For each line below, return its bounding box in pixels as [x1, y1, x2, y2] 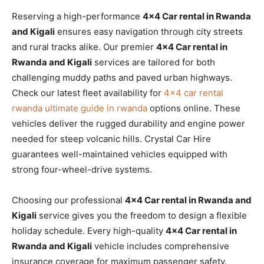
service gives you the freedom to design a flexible [37, 209, 247, 221]
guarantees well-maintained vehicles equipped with [12, 148, 227, 160]
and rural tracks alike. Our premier [12, 41, 156, 52]
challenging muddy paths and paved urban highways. [12, 71, 232, 83]
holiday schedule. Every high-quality [12, 225, 166, 236]
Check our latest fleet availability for [12, 87, 164, 98]
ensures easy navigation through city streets [55, 25, 243, 37]
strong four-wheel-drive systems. [12, 163, 152, 175]
